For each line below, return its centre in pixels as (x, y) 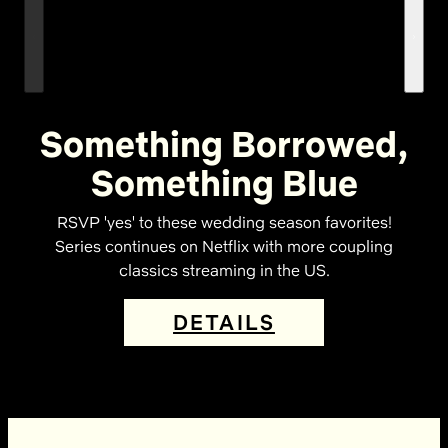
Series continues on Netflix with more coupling (224, 246)
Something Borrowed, (224, 143)
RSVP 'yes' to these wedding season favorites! (224, 222)
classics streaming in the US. (224, 270)
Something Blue (224, 182)
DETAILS (224, 322)
